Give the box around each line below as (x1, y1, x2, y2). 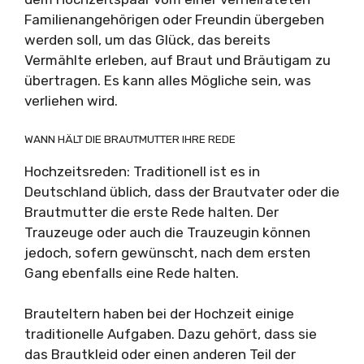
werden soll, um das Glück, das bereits (24, 32, 271, 48)
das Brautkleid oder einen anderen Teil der (24, 346, 296, 362)
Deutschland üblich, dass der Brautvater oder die (24, 183, 340, 200)
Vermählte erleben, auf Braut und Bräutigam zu (24, 52, 331, 68)
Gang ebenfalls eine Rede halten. (24, 264, 239, 281)
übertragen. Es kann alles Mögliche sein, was (24, 72, 311, 89)
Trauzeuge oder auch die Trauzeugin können (24, 223, 310, 240)
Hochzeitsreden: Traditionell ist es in (24, 162, 260, 180)
